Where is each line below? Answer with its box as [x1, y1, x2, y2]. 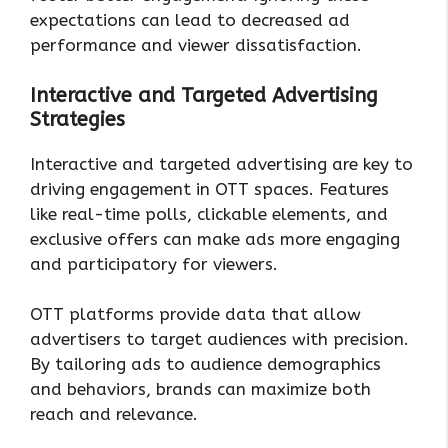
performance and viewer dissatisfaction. [30, 35, 362, 56]
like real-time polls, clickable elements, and [30, 203, 388, 224]
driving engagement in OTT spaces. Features [30, 178, 389, 199]
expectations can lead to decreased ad [30, 10, 350, 31]
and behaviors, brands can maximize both [30, 379, 371, 400]
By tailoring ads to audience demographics [30, 354, 381, 375]
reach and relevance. [30, 404, 198, 425]
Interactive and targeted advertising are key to [30, 153, 413, 174]
